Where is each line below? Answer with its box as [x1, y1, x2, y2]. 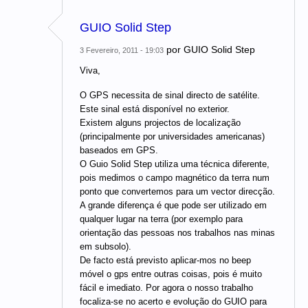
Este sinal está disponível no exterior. [80, 103, 230, 114]
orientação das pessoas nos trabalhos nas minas [80, 227, 275, 238]
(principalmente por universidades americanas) [80, 131, 265, 142]
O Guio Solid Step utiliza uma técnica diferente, [80, 158, 269, 169]
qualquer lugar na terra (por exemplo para [80, 213, 243, 224]
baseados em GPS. [80, 144, 158, 155]
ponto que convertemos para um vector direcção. [80, 186, 275, 197]
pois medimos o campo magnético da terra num [80, 172, 269, 183]
